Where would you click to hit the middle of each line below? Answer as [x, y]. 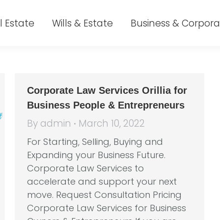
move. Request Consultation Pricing [104, 195]
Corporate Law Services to [85, 168]
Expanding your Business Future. [96, 155]
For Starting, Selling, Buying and [95, 142]
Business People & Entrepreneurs [106, 105]
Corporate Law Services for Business [107, 208]
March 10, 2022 [112, 124]
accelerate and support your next [102, 181]
